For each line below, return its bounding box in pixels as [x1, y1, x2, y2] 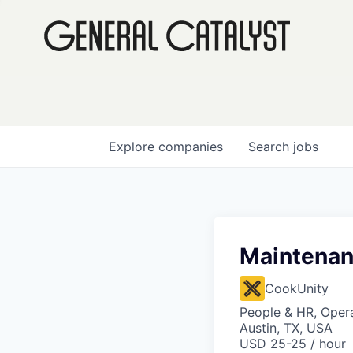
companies [158, 139, 223, 154]
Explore [109, 139, 158, 154]
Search [248, 139, 293, 154]
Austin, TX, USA [240, 320, 333, 336]
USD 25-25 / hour [240, 336, 346, 351]
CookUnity [265, 281, 329, 296]
